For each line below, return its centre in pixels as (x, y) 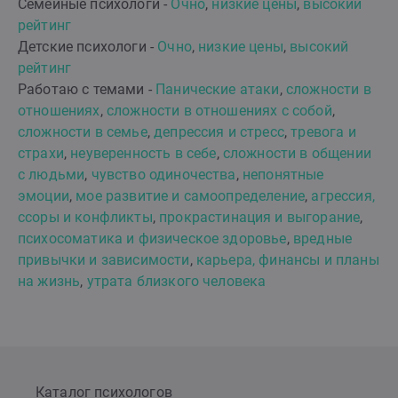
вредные (322, 239)
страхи (41, 154)
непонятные (283, 175)
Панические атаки (218, 90)
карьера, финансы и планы (287, 260)
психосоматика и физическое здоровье (152, 239)
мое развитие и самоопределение (191, 196)
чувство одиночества (163, 175)
